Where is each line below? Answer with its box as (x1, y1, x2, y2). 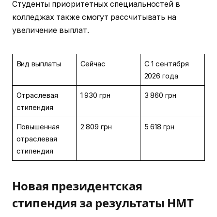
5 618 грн (144, 122, 174, 132)
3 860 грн (144, 91, 176, 100)
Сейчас (80, 59, 106, 69)
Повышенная (16, 122, 60, 132)
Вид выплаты (16, 59, 61, 69)
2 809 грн (80, 122, 112, 132)
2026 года (144, 71, 178, 81)
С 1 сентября (144, 59, 189, 69)
